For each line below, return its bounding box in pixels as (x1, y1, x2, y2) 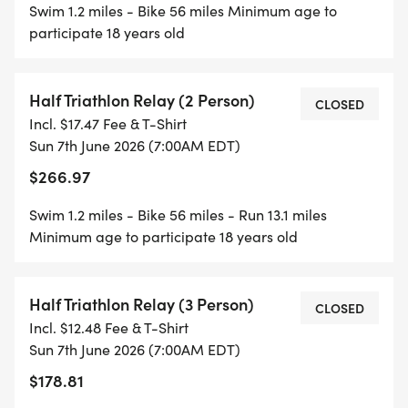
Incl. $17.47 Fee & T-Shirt (29, 114, 187, 134)
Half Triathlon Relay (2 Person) (29, 88, 255, 112)
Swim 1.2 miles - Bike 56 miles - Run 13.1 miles (29, 205, 327, 225)
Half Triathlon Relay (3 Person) (29, 292, 254, 316)
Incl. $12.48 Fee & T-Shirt (29, 318, 189, 338)
